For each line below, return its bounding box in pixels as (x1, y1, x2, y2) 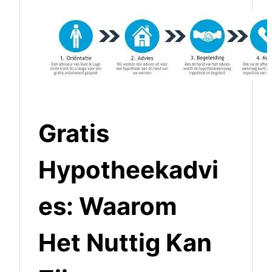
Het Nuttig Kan (38, 228, 212, 258)
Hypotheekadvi (38, 155, 219, 185)
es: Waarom (38, 191, 177, 222)
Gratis (38, 118, 109, 149)
